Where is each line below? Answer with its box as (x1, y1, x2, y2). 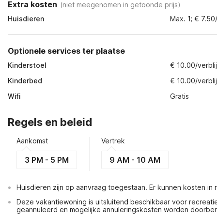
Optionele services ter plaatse (8, 46, 125, 56)
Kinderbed (8, 77, 42, 85)
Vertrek (101, 137, 125, 145)
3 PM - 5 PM (25, 155, 69, 165)
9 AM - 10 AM (109, 155, 160, 165)
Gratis (170, 92, 189, 100)
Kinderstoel (8, 61, 46, 69)
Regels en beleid (8, 116, 92, 128)
